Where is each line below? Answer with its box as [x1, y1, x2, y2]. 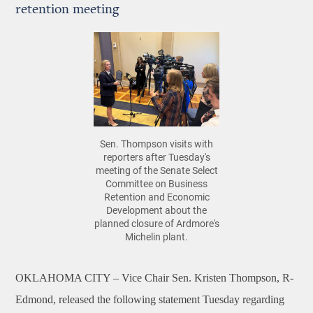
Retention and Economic [103, 190, 210, 203]
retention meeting [15, 3, 119, 17]
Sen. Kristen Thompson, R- [172, 272, 294, 284]
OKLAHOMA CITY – [15, 272, 122, 284]
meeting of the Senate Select [95, 163, 218, 177]
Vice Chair [122, 272, 170, 284]
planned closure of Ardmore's [94, 217, 219, 230]
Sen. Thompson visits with [100, 137, 213, 150]
